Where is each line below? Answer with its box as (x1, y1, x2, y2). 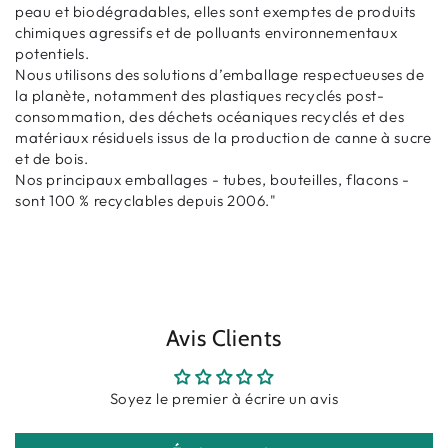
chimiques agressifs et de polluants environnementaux (15, 22, 398, 42)
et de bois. (15, 148, 89, 168)
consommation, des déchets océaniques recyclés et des (15, 106, 405, 126)
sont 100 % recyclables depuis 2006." (15, 190, 277, 210)
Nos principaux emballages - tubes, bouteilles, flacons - (15, 169, 410, 189)
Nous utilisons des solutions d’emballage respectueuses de (15, 64, 425, 84)
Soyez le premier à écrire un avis (109, 388, 339, 408)
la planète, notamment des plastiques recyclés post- (15, 85, 385, 105)
